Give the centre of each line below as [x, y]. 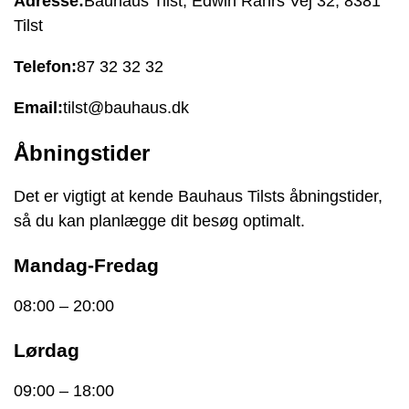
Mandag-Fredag [86, 265]
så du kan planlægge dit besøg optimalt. [159, 220]
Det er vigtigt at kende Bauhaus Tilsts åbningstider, [198, 196]
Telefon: [45, 66]
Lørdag [47, 350]
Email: [38, 107]
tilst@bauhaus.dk [126, 107]
